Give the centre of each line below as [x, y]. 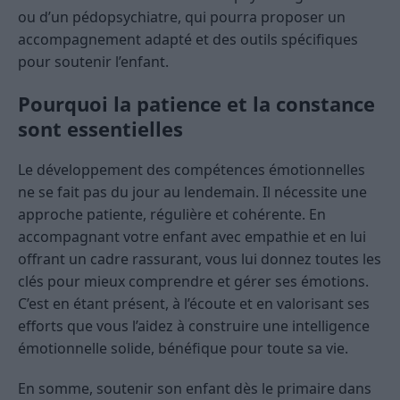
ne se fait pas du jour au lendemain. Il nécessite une [192, 192]
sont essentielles [100, 129]
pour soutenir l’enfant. [93, 62]
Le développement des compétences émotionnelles [192, 170]
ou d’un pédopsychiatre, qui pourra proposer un [182, 17]
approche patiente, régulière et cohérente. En [172, 215]
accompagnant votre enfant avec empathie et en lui [192, 237]
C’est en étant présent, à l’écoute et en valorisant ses [194, 304]
